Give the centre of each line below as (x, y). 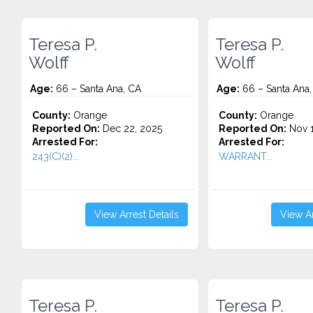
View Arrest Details (136, 214)
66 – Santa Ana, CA (97, 89)
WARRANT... (245, 156)
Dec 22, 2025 (131, 129)
